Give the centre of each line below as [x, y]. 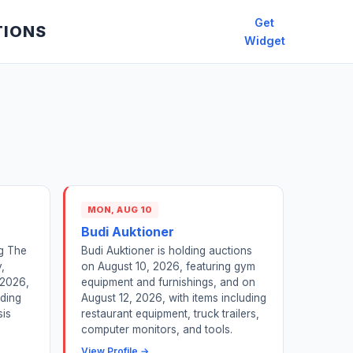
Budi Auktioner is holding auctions [167, 251]
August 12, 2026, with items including [174, 298]
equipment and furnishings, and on [168, 282]
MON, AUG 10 [120, 210]
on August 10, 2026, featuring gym [168, 267]
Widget [264, 41]
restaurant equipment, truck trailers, [170, 314]
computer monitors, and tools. [157, 330]
